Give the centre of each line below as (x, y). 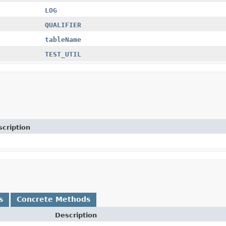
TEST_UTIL (63, 54)
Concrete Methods (53, 199)
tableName (63, 39)
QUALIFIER (63, 25)
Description (76, 215)
